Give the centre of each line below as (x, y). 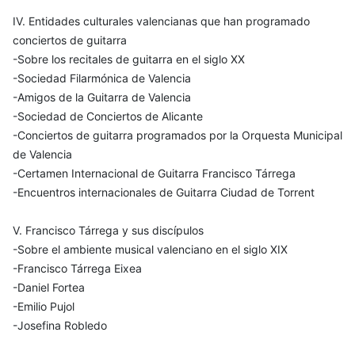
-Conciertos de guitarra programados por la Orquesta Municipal (177, 136)
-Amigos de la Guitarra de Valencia (102, 97)
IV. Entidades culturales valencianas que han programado (161, 21)
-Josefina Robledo (60, 326)
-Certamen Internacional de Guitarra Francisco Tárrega (154, 174)
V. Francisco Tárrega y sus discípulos (108, 231)
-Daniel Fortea (49, 288)
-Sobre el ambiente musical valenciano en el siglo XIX (150, 250)
